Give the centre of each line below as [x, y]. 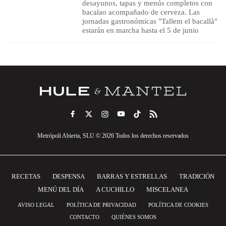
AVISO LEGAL [36, 205]
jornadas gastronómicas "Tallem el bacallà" [150, 21]
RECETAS [26, 176]
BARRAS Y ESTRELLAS [132, 176]
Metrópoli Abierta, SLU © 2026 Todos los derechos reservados [113, 135]
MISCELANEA [167, 189]
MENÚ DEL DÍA [61, 189]
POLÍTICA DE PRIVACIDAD [101, 205]
